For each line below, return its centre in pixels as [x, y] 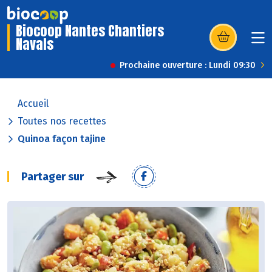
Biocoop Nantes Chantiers [90, 31]
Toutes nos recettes [62, 121]
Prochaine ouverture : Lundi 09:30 [188, 66]
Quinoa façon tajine [62, 139]
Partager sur [53, 177]
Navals [35, 44]
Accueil [33, 104]
